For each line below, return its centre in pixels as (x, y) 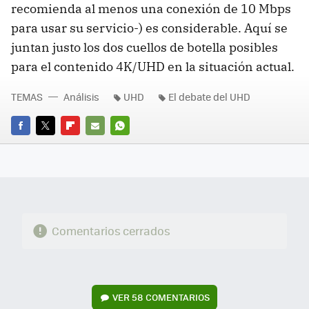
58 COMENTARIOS (171, 297)
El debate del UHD (209, 96)
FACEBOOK (34, 145)
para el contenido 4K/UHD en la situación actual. (153, 66)
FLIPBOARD (86, 145)
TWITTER (55, 145)
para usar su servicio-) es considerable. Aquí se (149, 28)
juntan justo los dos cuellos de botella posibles (144, 47)
